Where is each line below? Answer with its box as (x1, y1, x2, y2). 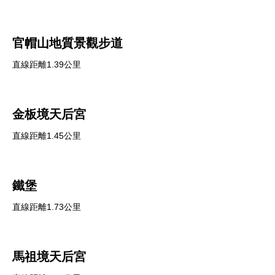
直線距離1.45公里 (12, 131, 81, 141)
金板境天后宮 (12, 107, 86, 121)
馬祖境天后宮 (12, 250, 86, 263)
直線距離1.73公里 (12, 202, 81, 212)
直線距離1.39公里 (12, 60, 81, 69)
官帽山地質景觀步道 (12, 36, 123, 50)
